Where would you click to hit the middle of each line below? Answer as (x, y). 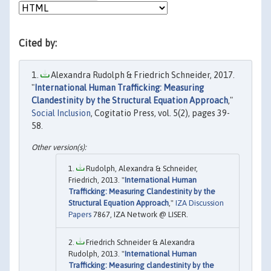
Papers (80, 215)
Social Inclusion (61, 113)
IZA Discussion (200, 203)
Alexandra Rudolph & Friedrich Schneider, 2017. (142, 75)
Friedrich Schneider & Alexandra (139, 243)
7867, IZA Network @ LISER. (140, 215)
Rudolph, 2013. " (96, 254)
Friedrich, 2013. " (96, 180)
